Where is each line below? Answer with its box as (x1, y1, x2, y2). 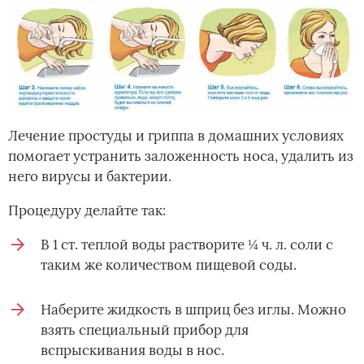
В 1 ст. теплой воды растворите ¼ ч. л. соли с (41, 235, 333, 253)
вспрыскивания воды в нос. (41, 340, 224, 359)
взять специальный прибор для (41, 320, 249, 339)
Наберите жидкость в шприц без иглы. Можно (41, 300, 346, 318)
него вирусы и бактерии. (8, 167, 171, 185)
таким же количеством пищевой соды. (41, 255, 297, 274)
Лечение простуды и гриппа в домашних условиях (8, 126, 344, 145)
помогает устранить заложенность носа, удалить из (8, 146, 353, 165)
